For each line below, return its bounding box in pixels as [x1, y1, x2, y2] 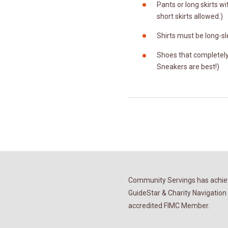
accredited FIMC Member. [128, 201, 210, 210]
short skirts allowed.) [157, 12, 223, 20]
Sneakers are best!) [157, 63, 219, 71]
